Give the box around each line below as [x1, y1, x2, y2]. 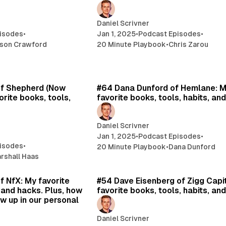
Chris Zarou [168, 40, 209, 48]
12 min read [39, 67, 73, 75]
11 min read [40, 160, 73, 167]
